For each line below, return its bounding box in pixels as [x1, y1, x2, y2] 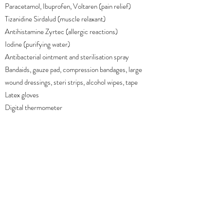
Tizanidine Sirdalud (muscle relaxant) [5, 14, 106, 24]
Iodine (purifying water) [5, 39, 70, 50]
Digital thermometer [5, 102, 62, 113]
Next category [99, 160, 134, 169]
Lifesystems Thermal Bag [5, 115, 75, 126]
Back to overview [20, 159, 62, 168]
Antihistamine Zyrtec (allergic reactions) [5, 26, 118, 37]
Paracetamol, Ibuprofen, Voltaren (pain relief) [5, 1, 131, 12]
